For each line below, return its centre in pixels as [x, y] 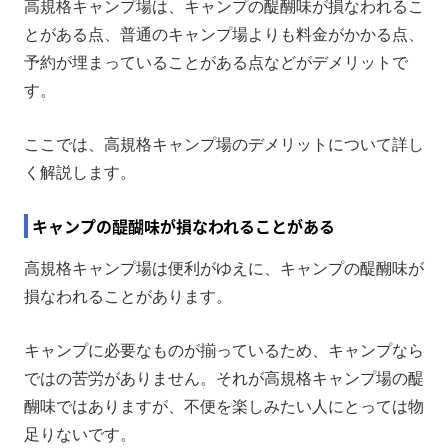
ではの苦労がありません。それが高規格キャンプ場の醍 [224, 378]
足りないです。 [80, 434]
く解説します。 [80, 172]
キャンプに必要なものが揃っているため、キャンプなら [224, 350]
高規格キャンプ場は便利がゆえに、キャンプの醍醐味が [224, 268]
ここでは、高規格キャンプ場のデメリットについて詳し [224, 144]
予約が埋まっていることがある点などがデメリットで [216, 62]
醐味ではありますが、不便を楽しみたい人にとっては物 [224, 406]
